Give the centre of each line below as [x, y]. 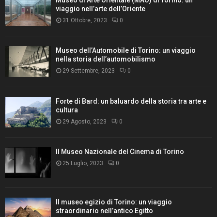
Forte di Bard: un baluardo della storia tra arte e [131, 101]
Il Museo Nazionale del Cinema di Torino [120, 152]
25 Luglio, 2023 [83, 163]
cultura [67, 110]
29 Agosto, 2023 [85, 121]
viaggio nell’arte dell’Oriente [101, 9]
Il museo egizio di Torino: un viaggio [114, 202]
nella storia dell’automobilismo [106, 59]
